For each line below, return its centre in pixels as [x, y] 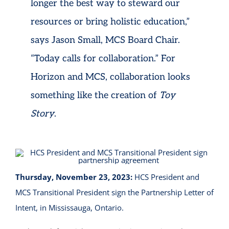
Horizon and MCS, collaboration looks [110, 77]
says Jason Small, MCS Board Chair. [105, 40]
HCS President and [166, 177]
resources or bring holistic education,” [110, 22]
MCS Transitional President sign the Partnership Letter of [114, 192]
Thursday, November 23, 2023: [74, 177]
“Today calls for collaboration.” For [103, 59]
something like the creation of [95, 96]
